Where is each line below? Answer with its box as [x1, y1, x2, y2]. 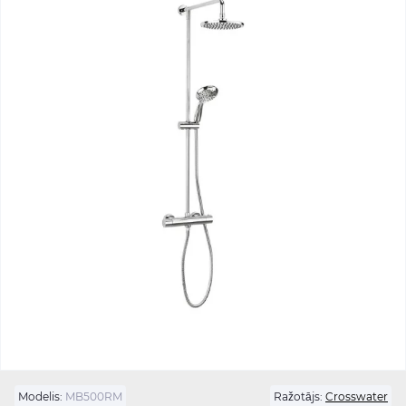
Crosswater [325, 390, 388, 403]
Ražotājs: [274, 390, 323, 403]
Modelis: [18, 390, 63, 403]
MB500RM [63, 390, 122, 403]
